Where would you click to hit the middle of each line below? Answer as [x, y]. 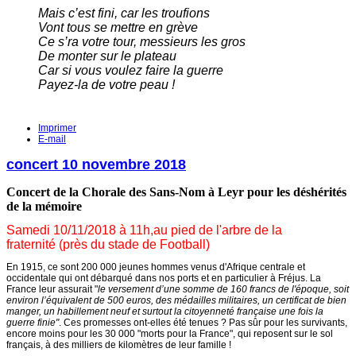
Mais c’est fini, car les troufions [124, 13]
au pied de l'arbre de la [218, 230]
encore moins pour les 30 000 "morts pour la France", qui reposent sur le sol [170, 333]
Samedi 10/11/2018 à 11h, [80, 230]
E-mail [52, 139]
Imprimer [57, 128]
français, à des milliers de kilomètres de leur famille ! [119, 344]
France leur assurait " [52, 289]
